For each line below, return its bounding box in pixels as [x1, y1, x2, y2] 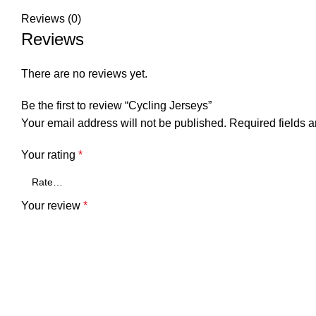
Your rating [21, 149, 78, 161]
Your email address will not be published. [21, 117, 226, 129]
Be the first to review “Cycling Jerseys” [21, 99, 212, 111]
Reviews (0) [21, 13, 81, 25]
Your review [21, 200, 83, 212]
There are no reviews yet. [21, 68, 147, 80]
